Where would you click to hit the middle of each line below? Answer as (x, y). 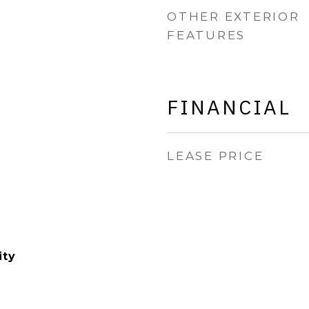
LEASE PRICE (216, 156)
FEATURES (206, 35)
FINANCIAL (229, 107)
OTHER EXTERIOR (233, 17)
